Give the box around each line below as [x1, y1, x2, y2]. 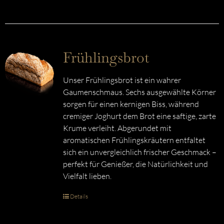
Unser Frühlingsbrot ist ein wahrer [62, 75, 181, 85]
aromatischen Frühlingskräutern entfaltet [62, 135, 205, 145]
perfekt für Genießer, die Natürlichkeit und [62, 159, 208, 169]
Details [69, 192, 88, 200]
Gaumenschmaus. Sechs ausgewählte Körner [62, 87, 216, 97]
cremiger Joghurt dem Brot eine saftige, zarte [62, 111, 216, 121]
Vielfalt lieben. [62, 171, 111, 181]
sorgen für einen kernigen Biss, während [62, 99, 199, 109]
